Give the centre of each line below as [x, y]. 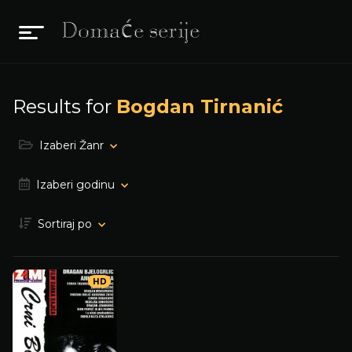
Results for [64, 106]
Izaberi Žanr [71, 145]
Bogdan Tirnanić [200, 106]
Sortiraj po [65, 224]
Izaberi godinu [75, 185]
